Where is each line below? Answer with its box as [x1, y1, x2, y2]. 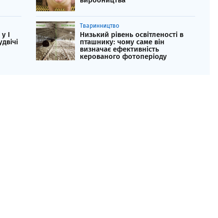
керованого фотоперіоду [80, 52, 167, 61]
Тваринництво [80, 22, 119, 30]
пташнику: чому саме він [80, 37, 164, 47]
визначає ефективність [80, 45, 159, 54]
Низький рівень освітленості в [80, 30, 183, 39]
